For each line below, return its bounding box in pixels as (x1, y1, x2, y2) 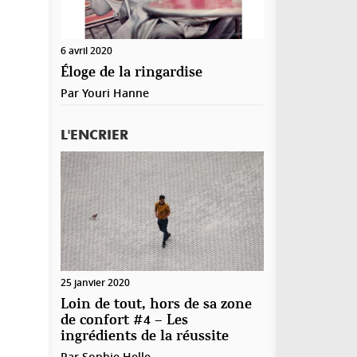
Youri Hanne (82, 85, 149, 101)
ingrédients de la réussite (61, 329, 229, 345)
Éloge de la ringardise (61, 65, 202, 81)
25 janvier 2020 (61, 276, 130, 290)
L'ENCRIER (61, 129, 128, 143)
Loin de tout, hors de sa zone (61, 297, 252, 313)
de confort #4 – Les (61, 313, 188, 329)
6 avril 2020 (61, 44, 112, 58)
